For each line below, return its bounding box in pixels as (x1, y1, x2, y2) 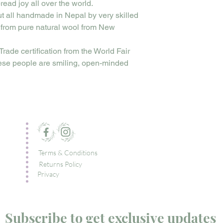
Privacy (37, 170, 61, 179)
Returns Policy (39, 160, 82, 169)
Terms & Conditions (38, 148, 98, 157)
